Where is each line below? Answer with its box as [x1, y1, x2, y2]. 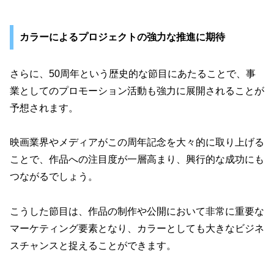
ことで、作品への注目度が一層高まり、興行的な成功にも [10, 154, 264, 165]
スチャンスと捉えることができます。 [10, 240, 176, 251]
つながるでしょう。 [10, 171, 98, 182]
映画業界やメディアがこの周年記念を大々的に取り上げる [10, 137, 264, 148]
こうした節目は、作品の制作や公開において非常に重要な [10, 206, 264, 217]
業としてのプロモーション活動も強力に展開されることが [10, 85, 264, 96]
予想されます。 [10, 102, 78, 113]
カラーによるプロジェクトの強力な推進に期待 [19, 32, 225, 43]
